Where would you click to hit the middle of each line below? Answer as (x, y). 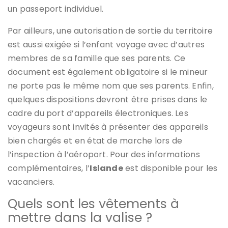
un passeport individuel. (56, 9)
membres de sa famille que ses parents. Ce (97, 59)
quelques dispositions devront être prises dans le (108, 100)
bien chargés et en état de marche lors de (95, 141)
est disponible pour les (170, 168)
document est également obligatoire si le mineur (108, 72)
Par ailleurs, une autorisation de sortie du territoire (110, 31)
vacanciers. (31, 182)
